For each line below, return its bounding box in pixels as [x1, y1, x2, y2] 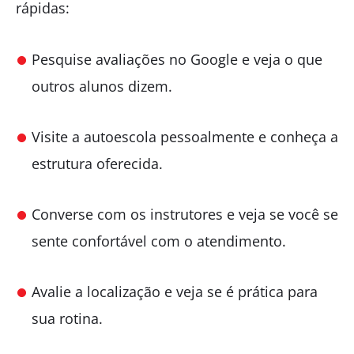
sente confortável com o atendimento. [32, 231, 286, 250]
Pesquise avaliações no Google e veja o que [32, 49, 322, 69]
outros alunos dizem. [32, 76, 172, 96]
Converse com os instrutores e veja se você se [32, 204, 338, 224]
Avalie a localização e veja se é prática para [32, 281, 318, 301]
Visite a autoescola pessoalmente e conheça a [32, 126, 338, 146]
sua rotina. [32, 308, 103, 328]
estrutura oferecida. [32, 153, 163, 173]
